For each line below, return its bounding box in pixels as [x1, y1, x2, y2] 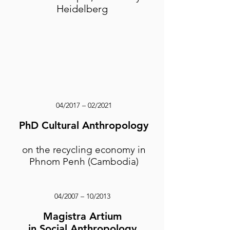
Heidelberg [56, 3, 108, 15]
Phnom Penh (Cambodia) [29, 156, 139, 167]
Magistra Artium [43, 210, 122, 222]
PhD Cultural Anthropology [19, 119, 148, 131]
